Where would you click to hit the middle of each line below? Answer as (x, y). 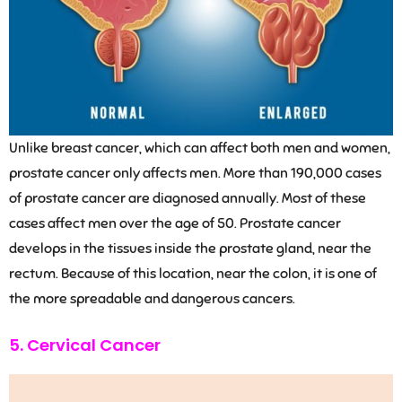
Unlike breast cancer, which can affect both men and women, (200, 148)
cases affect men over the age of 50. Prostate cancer (175, 223)
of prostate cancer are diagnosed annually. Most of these (188, 198)
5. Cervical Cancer (85, 345)
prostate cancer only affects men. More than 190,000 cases (195, 173)
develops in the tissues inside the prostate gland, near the (190, 248)
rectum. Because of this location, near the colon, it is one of (193, 273)
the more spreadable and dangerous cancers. (152, 298)
